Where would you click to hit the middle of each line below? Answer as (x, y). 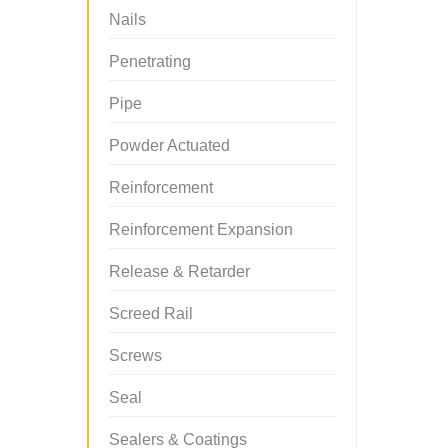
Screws (135, 355)
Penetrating (150, 61)
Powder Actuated (169, 145)
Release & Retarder (179, 271)
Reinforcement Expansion (201, 229)
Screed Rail (151, 313)
